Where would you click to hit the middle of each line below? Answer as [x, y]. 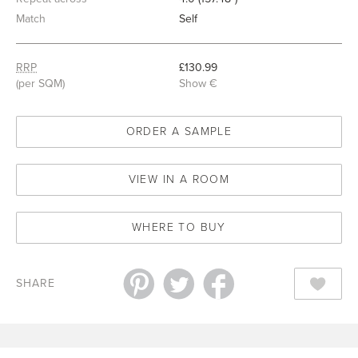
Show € [198, 84]
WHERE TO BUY [179, 227]
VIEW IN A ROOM [179, 179]
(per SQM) [40, 84]
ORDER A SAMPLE [179, 131]
